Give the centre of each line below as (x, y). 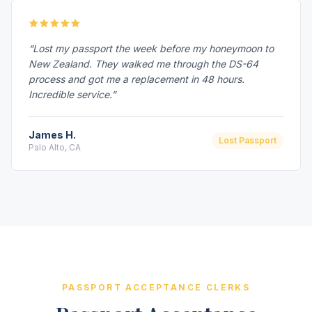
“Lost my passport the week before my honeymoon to (151, 48)
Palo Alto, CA (55, 147)
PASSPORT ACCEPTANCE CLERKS (156, 287)
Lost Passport (248, 140)
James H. (52, 135)
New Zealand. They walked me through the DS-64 (143, 64)
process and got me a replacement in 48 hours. (136, 79)
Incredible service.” (72, 94)
